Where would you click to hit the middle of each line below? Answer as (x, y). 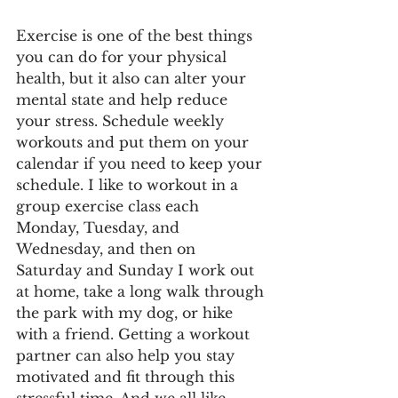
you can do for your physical (123, 56)
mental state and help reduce (124, 99)
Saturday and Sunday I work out (137, 270)
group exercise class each (110, 206)
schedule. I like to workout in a (129, 184)
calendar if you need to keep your (141, 163)
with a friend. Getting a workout (135, 334)
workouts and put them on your (135, 142)
